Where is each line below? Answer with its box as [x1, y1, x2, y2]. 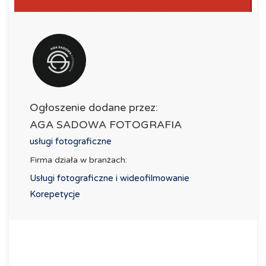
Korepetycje [30, 189, 80, 199]
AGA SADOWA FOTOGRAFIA [30, 118, 182, 131]
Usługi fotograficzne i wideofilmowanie [30, 173, 189, 183]
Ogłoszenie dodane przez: [30, 101, 158, 114]
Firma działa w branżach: [30, 155, 127, 165]
